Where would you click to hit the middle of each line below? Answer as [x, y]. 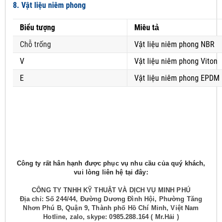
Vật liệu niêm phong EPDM [177, 78]
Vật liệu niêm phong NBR [174, 45]
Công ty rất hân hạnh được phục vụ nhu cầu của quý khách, [111, 164]
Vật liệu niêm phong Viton [176, 61]
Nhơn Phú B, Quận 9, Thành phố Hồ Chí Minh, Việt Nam [111, 208]
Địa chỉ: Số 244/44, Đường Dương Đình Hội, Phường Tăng [111, 199]
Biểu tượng [37, 28]
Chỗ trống [35, 45]
